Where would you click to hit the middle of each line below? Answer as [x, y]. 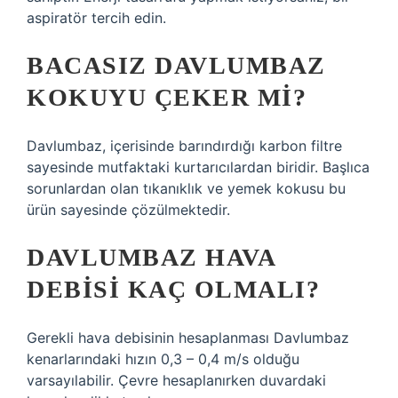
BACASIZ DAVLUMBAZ [176, 65]
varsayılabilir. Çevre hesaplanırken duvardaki [176, 380]
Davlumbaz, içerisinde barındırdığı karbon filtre [184, 146]
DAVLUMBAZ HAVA [151, 257]
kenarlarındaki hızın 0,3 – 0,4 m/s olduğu [163, 359]
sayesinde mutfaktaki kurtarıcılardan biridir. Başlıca [198, 167]
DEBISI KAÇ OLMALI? [173, 289]
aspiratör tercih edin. [96, 18]
